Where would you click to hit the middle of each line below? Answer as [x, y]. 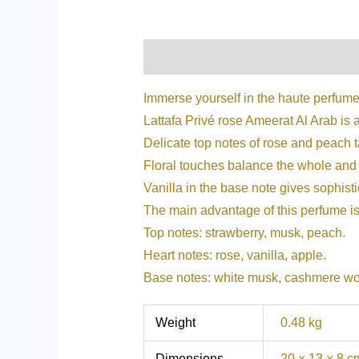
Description [178, 56]
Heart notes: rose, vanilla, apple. [234, 255]
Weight [176, 322]
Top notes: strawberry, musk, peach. [244, 232]
